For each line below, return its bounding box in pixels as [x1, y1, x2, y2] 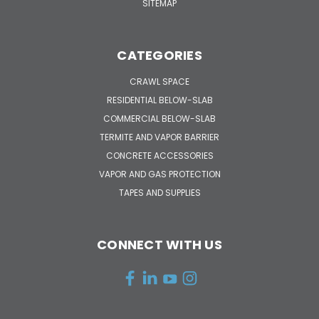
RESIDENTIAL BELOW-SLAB [106, 93, 213, 106]
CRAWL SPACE [130, 75, 189, 88]
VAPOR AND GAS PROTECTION [98, 167, 221, 180]
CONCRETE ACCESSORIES [105, 149, 214, 162]
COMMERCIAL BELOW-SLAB [103, 112, 216, 125]
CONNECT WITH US [97, 235, 222, 253]
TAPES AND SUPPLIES [118, 186, 201, 199]
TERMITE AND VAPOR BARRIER [100, 130, 219, 143]
